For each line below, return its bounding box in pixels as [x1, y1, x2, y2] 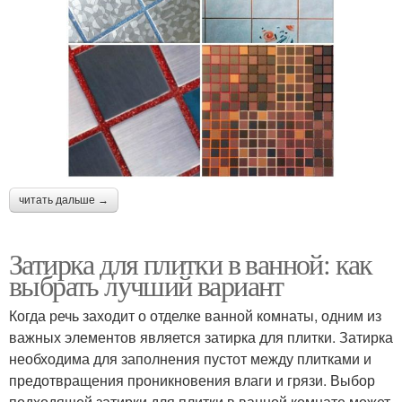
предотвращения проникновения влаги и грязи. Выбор [9, 370, 375, 390]
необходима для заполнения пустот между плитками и [9, 348, 371, 369]
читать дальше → [19, 194, 109, 206]
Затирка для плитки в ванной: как [9, 244, 372, 283]
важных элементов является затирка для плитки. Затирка [9, 327, 393, 347]
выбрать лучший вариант [9, 266, 284, 304]
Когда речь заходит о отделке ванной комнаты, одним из [9, 305, 381, 326]
